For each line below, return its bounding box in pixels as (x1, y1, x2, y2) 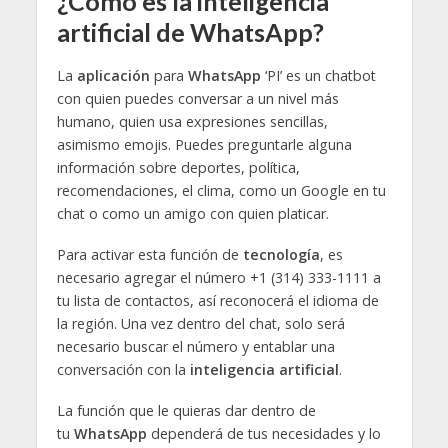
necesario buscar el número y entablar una (56, 337, 335, 357)
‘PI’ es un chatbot (260, 66, 376, 86)
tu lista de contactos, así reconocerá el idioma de (56, 291, 379, 311)
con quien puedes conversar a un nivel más (56, 89, 339, 109)
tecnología (242, 245, 320, 265)
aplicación (76, 66, 150, 86)
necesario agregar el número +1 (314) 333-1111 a (56, 268, 381, 288)
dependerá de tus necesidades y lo (146, 424, 381, 444)
